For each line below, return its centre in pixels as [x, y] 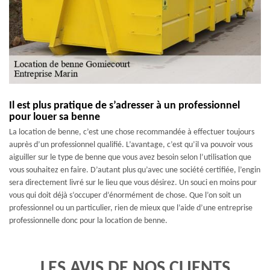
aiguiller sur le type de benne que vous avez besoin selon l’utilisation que [130, 158]
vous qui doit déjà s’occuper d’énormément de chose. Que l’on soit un [125, 196]
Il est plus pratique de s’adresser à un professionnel [124, 106]
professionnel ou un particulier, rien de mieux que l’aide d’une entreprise [131, 208]
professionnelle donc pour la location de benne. [88, 221]
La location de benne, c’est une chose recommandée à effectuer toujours [132, 132]
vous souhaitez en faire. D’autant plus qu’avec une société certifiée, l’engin [135, 170]
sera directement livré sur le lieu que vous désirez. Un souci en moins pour [133, 183]
